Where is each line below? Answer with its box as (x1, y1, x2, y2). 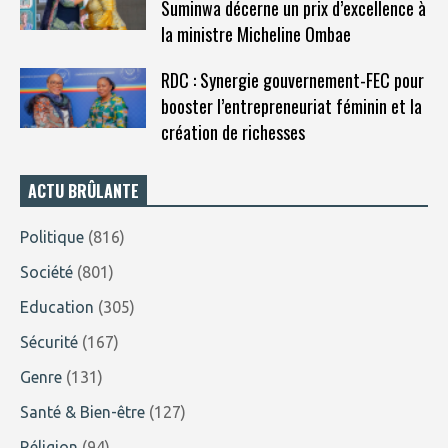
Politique (20, 227, 84, 246)
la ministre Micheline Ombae (160, 20, 351, 47)
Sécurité (20, 332, 78, 351)
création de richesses (160, 118, 305, 145)
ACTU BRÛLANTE (28, 178, 139, 203)
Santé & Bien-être (20, 402, 145, 421)
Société (20, 262, 73, 281)
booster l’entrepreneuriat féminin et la (160, 92, 422, 119)
